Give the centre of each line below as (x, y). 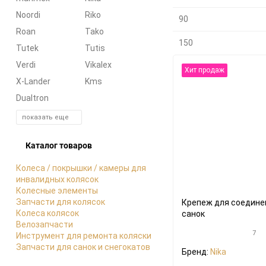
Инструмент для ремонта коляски (84, 235)
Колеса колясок (47, 213)
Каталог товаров (59, 145)
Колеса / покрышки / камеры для (81, 168)
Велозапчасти (45, 224)
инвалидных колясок (57, 179)
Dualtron (32, 98)
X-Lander (33, 81)
